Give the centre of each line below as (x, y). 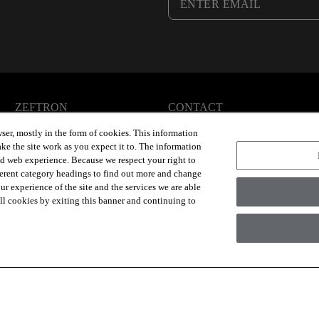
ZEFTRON (42, 107)
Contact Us (193, 122)
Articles (33, 122)
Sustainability (46, 139)
